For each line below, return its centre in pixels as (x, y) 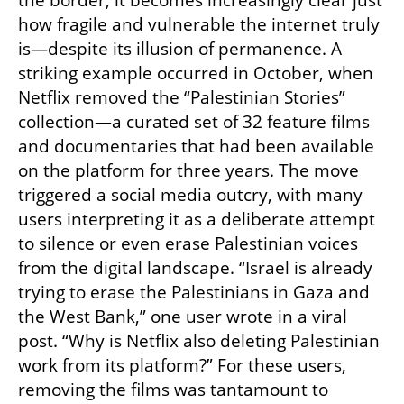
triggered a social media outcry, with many (190, 195)
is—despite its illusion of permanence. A (180, 49)
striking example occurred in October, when (196, 73)
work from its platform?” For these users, (182, 366)
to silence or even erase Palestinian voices (188, 244)
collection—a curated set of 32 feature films (194, 122)
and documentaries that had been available (196, 147)
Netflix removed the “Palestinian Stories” (182, 98)
